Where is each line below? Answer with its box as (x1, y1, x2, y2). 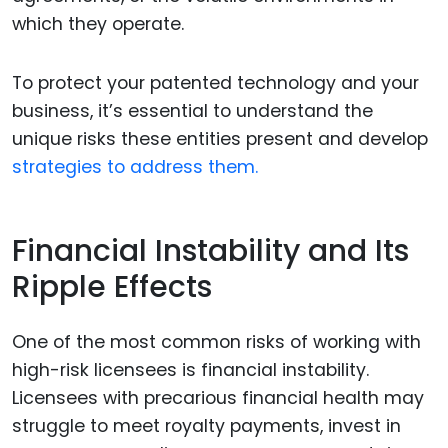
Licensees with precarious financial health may (12, 385, 424, 410)
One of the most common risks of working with (12, 329, 421, 354)
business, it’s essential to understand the (12, 98, 373, 123)
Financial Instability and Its (12, 230, 409, 273)
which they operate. (12, 12, 184, 37)
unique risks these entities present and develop (12, 126, 428, 151)
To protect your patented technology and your (12, 70, 419, 95)
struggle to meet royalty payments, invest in (12, 413, 401, 438)
